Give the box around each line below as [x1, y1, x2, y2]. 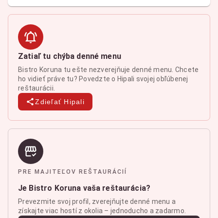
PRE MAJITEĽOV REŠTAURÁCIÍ [18, 168, 127, 175]
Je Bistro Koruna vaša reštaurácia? [18, 183, 151, 193]
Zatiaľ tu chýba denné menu [18, 52, 121, 61]
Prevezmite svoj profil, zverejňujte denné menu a [18, 198, 176, 205]
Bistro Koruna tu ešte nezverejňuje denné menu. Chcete [18, 66, 199, 73]
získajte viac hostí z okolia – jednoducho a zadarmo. [18, 207, 186, 215]
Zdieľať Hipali [35, 98, 85, 106]
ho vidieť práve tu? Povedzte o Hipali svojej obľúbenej [18, 75, 188, 83]
